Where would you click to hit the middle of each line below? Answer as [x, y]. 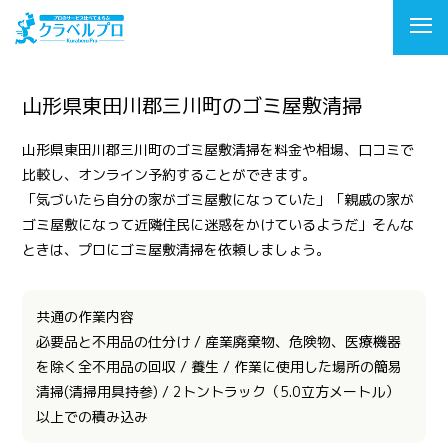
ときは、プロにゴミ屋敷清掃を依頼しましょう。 [176, 249]
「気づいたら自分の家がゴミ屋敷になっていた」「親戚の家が [218, 199]
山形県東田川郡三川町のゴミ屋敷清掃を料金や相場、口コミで [218, 149]
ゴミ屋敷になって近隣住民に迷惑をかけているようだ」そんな [218, 224]
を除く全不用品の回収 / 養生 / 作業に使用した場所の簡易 [219, 366]
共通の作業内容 [85, 316]
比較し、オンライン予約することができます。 [169, 174]
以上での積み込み [92, 416]
